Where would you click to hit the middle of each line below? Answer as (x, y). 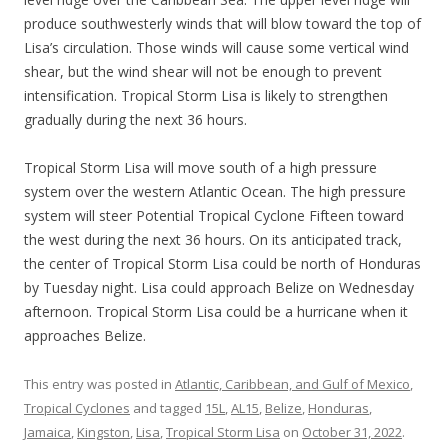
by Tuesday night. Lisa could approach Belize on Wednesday (219, 287)
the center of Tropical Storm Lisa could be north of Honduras (222, 263)
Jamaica (47, 432)
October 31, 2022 (352, 432)
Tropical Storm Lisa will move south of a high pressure (200, 167)
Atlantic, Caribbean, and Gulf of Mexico (292, 384)
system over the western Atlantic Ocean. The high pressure (215, 191)
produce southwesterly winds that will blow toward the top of (222, 23)
